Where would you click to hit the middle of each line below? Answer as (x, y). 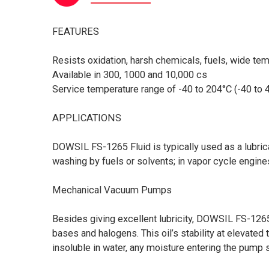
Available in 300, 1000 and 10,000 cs (130, 75)
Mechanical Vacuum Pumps (112, 190)
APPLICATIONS (87, 118)
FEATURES (76, 32)
